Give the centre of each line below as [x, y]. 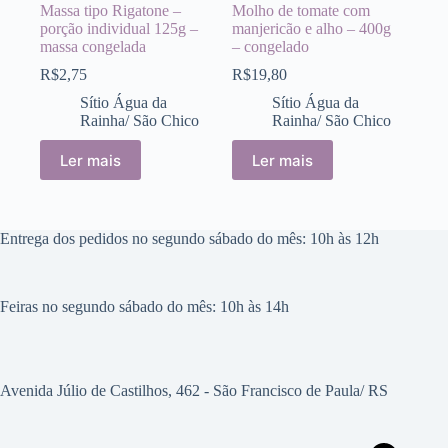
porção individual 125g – [119, 29]
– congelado [271, 47]
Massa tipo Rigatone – [110, 11]
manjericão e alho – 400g [312, 29]
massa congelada [93, 47]
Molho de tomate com [301, 11]
